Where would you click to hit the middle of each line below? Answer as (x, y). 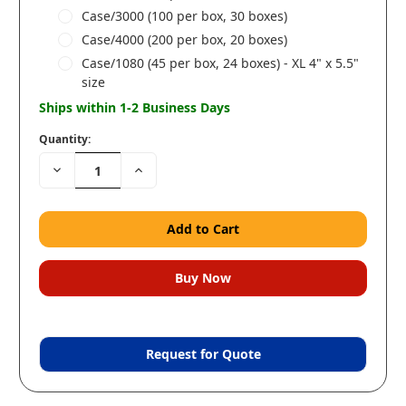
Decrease (77, 169)
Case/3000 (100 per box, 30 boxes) (184, 16)
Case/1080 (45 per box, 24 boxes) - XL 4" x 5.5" (220, 63)
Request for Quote (203, 354)
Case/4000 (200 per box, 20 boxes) (184, 39)
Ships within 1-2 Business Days (135, 107)
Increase (157, 169)
